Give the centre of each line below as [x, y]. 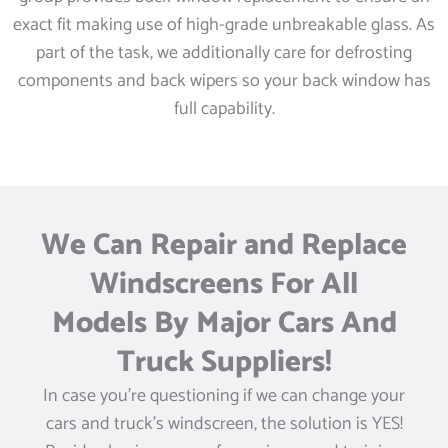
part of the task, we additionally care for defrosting [224, 52]
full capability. [224, 108]
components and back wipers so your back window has [224, 80]
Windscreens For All [224, 284]
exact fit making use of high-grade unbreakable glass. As [224, 24]
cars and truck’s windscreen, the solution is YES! [224, 423]
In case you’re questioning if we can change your [224, 395]
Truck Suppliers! [224, 362]
